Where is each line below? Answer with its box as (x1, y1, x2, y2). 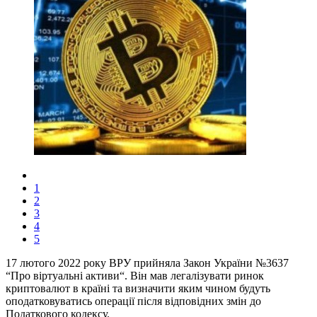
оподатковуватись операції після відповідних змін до (6, 295, 261, 308)
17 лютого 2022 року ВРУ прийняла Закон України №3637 (6, 257, 289, 270)
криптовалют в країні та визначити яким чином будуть (6, 282, 270, 295)
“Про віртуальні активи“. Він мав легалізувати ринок (6, 270, 264, 282)
